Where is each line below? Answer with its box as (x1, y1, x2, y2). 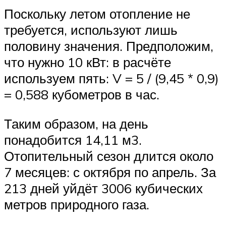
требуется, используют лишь (4, 22, 178, 38)
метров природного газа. (4, 196, 149, 213)
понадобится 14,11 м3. (4, 132, 142, 148)
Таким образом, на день (4, 116, 148, 132)
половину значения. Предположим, (4, 38, 213, 54)
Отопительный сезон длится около (4, 148, 213, 164)
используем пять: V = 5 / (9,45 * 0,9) (4, 70, 219, 87)
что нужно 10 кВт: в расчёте (4, 54, 171, 71)
